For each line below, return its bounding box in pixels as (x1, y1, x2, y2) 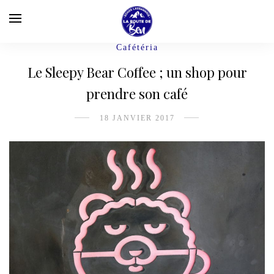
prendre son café (86, 84, 188, 103)
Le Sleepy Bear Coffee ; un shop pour (27, 63, 247, 81)
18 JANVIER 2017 (99, 114, 175, 122)
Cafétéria (116, 43, 158, 52)
